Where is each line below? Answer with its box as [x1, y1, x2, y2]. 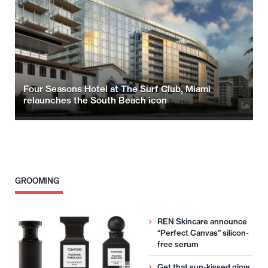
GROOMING [15, 176, 59, 185]
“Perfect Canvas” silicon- [157, 227, 249, 237]
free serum [157, 239, 198, 249]
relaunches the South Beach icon [23, 94, 167, 106]
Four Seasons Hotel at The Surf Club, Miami [23, 83, 211, 95]
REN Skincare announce [157, 216, 247, 226]
